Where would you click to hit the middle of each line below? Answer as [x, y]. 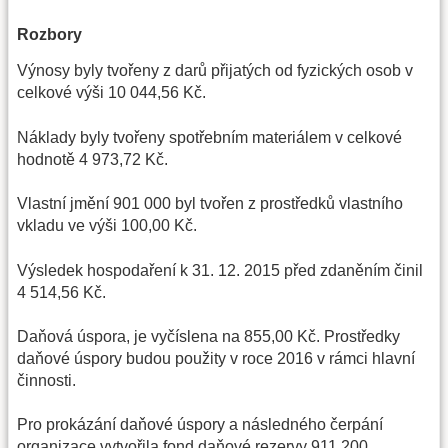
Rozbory [49, 35]
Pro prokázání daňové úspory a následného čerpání [200, 425]
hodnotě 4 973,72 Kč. [92, 159]
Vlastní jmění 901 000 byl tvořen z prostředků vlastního [210, 204]
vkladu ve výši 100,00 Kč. [107, 226]
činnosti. [46, 380]
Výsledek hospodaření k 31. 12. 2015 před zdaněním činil [220, 270]
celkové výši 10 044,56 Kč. [111, 93]
